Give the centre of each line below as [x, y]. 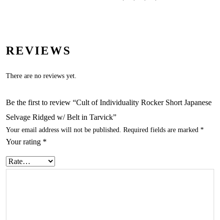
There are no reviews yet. [41, 76]
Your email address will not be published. [64, 129]
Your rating [24, 141]
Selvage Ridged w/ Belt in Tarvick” [61, 117]
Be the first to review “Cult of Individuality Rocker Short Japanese [109, 102]
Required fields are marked [162, 129]
